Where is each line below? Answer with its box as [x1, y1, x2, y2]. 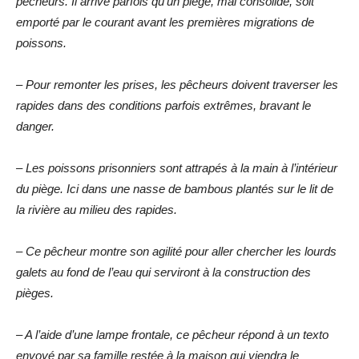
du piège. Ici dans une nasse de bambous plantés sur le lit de [16, 181, 333, 196]
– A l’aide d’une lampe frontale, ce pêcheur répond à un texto [16, 327, 329, 341]
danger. [16, 119, 54, 133]
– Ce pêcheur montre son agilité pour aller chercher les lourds [16, 244, 337, 258]
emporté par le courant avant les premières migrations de [16, 14, 314, 29]
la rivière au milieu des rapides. [16, 202, 177, 216]
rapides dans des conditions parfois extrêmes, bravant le [16, 98, 311, 112]
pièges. [16, 285, 54, 300]
